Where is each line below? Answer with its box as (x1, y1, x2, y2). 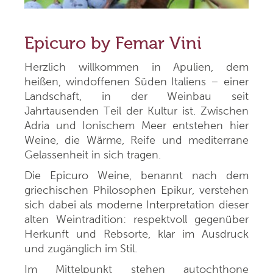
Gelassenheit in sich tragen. (24, 149, 161, 161)
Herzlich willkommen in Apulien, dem (24, 61, 249, 73)
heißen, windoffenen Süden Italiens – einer (24, 76, 249, 88)
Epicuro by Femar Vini (24, 34, 202, 52)
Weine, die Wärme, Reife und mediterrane (24, 134, 249, 146)
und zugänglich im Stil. (24, 243, 137, 255)
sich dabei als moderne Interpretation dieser (24, 199, 249, 211)
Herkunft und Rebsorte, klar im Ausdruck (24, 228, 249, 240)
